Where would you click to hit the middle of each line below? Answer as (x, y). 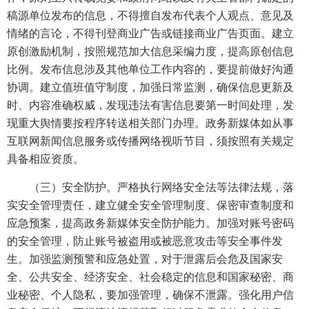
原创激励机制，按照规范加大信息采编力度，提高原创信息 (150, 51)
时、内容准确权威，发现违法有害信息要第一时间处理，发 (150, 105)
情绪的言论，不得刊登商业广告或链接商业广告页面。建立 (150, 33)
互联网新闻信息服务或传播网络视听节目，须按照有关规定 (150, 141)
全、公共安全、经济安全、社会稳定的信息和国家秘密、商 (150, 277)
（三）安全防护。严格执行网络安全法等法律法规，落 (161, 187)
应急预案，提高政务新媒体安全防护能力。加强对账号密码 (150, 223)
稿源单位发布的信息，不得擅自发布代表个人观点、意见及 (150, 16)
